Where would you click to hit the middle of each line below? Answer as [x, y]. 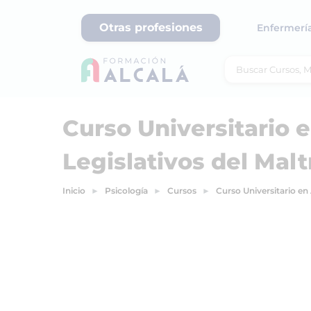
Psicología [126, 191]
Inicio [74, 191]
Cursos [182, 191]
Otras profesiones [151, 27]
